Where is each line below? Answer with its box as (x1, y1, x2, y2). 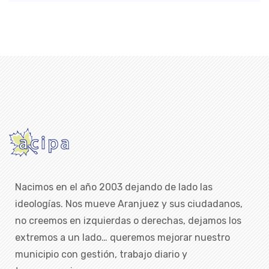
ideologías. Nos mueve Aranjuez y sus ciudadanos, (15, 198, 243, 210)
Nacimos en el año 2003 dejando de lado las (15, 181, 213, 193)
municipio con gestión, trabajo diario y (15, 249, 187, 261)
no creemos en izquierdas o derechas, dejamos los (15, 215, 241, 227)
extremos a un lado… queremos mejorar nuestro (15, 232, 230, 244)
